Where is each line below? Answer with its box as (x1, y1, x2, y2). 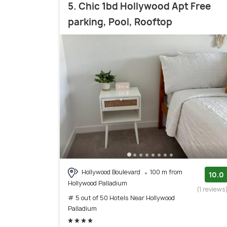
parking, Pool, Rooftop (68, 16, 172, 29)
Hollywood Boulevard (80, 168, 142, 177)
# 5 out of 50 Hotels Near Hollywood (68, 193, 175, 202)
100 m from (150, 168, 182, 177)
